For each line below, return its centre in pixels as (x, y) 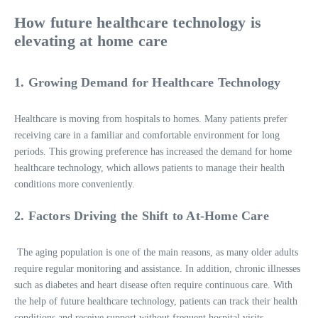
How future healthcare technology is (138, 22)
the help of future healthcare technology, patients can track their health (156, 301)
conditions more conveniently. (75, 184)
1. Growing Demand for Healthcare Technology (148, 82)
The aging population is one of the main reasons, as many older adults (156, 252)
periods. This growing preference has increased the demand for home (153, 151)
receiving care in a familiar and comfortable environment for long (147, 135)
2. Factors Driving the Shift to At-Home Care (142, 215)
